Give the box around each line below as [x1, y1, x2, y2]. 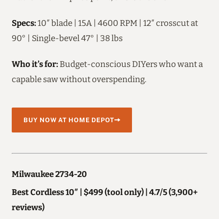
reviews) [12, 202, 44, 212]
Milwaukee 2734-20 [12, 169, 87, 179]
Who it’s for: [12, 59, 58, 69]
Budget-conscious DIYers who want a [58, 59, 203, 69]
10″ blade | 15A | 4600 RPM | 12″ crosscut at [36, 18, 198, 28]
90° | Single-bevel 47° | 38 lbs [12, 33, 123, 43]
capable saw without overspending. [12, 74, 147, 84]
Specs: [12, 18, 36, 28]
